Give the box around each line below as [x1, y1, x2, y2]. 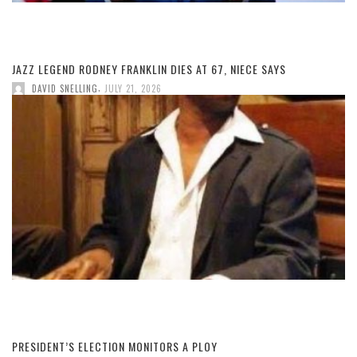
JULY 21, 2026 [104, 81, 162, 95]
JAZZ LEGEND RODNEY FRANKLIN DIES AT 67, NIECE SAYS [12, 61, 286, 78]
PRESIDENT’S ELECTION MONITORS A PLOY [12, 338, 221, 355]
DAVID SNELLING [32, 81, 98, 95]
